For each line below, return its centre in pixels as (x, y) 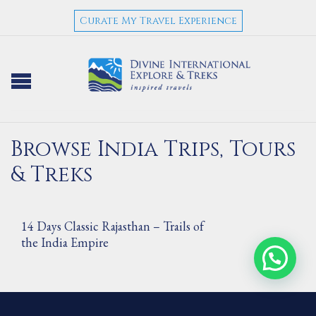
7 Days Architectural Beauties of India (118, 300)
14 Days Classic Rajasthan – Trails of (113, 226)
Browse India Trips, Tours (153, 150)
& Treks (51, 175)
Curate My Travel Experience (158, 21)
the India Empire (65, 242)
